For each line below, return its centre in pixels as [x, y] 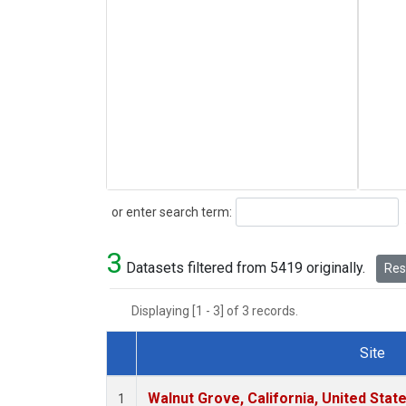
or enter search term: [169, 212]
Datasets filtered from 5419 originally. [246, 268]
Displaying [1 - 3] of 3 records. [220, 311]
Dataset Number [172, 374]
